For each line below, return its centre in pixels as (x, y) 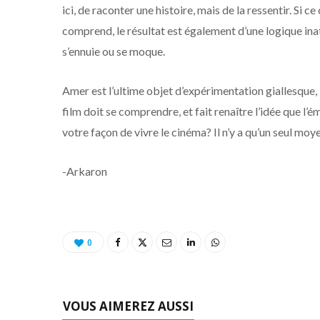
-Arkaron (85, 171)
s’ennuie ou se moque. (114, 51)
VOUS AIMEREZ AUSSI (128, 306)
